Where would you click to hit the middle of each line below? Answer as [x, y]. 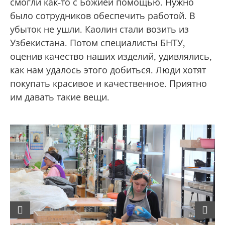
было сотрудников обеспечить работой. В [103, 16]
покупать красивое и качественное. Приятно [108, 84]
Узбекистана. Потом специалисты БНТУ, [98, 43]
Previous [43, 207]
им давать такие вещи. [60, 97]
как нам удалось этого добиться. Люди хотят [108, 70]
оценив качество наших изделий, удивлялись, [111, 57]
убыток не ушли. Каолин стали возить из [99, 29]
